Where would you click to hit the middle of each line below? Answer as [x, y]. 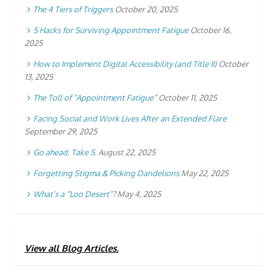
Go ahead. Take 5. [65, 152]
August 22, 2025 [127, 152]
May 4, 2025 [139, 194]
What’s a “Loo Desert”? [74, 194]
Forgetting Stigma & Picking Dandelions [106, 173]
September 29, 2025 [61, 131]
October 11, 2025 [188, 97]
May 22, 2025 [205, 173]
